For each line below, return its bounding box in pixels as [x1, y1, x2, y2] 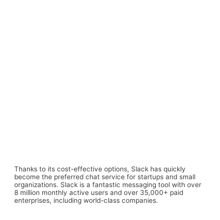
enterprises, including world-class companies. [14, 196, 159, 205]
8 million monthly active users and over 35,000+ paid [14, 189, 184, 197]
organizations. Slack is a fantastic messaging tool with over [14, 181, 202, 189]
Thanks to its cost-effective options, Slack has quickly [14, 165, 186, 173]
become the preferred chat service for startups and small [14, 173, 196, 181]
